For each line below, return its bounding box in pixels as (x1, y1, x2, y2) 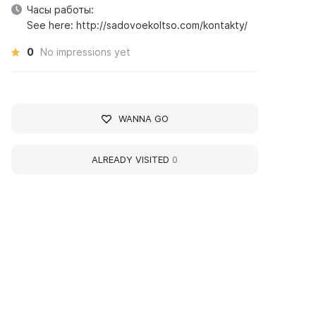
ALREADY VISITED (92, 154, 173, 165)
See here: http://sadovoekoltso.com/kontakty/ (27, 19, 248, 31)
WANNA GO (118, 113, 169, 124)
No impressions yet (40, 46, 131, 58)
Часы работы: (27, 4, 95, 16)
